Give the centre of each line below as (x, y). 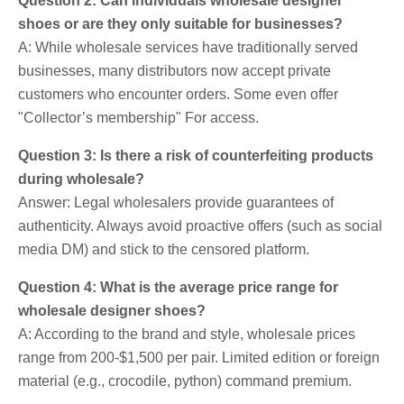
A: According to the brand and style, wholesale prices (187, 334)
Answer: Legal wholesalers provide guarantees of (176, 202)
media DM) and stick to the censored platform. (164, 249)
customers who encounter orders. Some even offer (178, 94)
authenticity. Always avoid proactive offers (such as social (200, 225)
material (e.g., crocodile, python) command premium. (185, 381)
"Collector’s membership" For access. (138, 117)
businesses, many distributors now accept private (174, 70)
